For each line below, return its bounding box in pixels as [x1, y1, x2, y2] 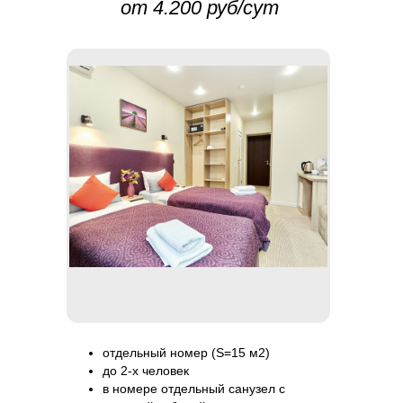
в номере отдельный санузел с [103, 381, 285, 396]
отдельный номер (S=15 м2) [103, 345, 270, 360]
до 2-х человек [103, 363, 189, 378]
